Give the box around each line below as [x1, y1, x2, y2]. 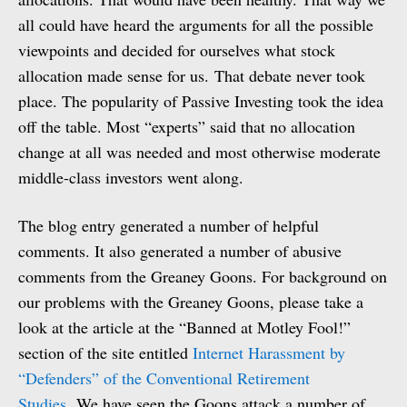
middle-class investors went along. [18, 166, 243, 188]
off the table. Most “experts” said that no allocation [18, 115, 355, 137]
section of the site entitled [18, 342, 193, 363]
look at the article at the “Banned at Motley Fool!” [18, 316, 351, 338]
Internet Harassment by [193, 342, 345, 363]
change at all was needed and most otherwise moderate [18, 141, 381, 163]
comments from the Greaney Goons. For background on [18, 265, 387, 287]
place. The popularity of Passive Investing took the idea [18, 90, 383, 112]
